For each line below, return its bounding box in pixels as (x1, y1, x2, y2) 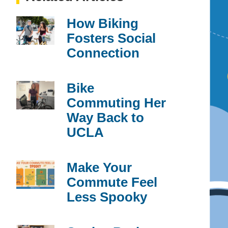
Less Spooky (67, 189, 147, 205)
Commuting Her (67, 95, 166, 110)
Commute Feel (67, 174, 157, 190)
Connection (67, 45, 139, 61)
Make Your (67, 159, 132, 175)
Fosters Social (67, 30, 156, 46)
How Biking (67, 15, 138, 31)
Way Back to (67, 109, 144, 125)
